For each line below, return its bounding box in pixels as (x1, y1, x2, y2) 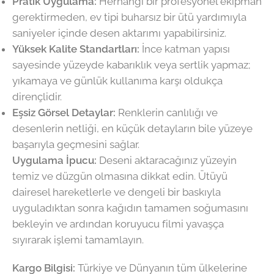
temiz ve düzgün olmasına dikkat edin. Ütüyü (12, 170, 228, 183)
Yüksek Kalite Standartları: (12, 43, 139, 56)
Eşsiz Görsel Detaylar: (12, 106, 116, 119)
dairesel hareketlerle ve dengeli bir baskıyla (12, 186, 221, 199)
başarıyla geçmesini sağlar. (12, 138, 139, 151)
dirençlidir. (12, 91, 62, 103)
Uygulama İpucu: (12, 154, 97, 167)
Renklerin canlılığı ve (116, 106, 218, 119)
